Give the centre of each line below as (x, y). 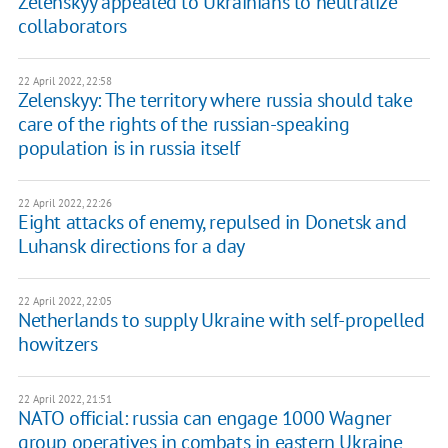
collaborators (72, 26)
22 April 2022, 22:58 (64, 81)
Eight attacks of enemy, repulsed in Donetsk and (212, 222)
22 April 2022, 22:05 (64, 301)
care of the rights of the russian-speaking (183, 124)
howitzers (57, 344)
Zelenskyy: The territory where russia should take (215, 100)
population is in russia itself (128, 148)
